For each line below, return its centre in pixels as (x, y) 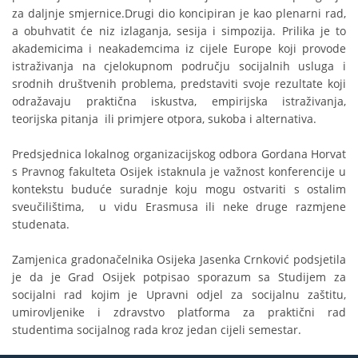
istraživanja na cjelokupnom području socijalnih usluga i (179, 66)
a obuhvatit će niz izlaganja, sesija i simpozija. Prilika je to (179, 31)
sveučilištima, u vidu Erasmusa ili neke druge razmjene (179, 207)
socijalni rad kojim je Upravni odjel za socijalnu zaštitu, (179, 295)
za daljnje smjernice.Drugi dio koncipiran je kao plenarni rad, (179, 14)
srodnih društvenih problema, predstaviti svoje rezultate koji (179, 84)
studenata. (41, 225)
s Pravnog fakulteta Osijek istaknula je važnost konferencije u (179, 172)
